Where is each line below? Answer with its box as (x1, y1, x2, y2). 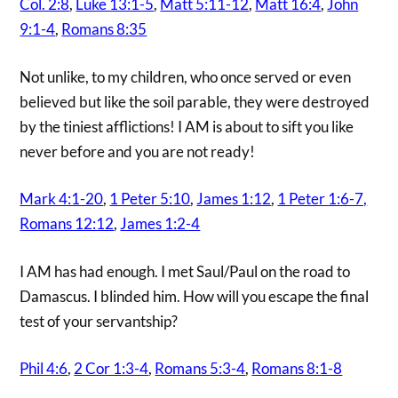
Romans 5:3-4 (155, 359, 246, 378)
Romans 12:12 (20, 214, 115, 234)
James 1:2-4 (120, 214, 201, 234)
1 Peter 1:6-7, (277, 189, 368, 209)
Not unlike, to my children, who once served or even (20, 67, 352, 86)
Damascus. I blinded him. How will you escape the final (20, 286, 370, 306)
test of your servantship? (20, 311, 179, 330)
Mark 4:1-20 (20, 189, 104, 209)
